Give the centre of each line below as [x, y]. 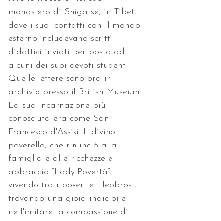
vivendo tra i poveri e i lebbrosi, [74, 185]
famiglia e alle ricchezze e [62, 158]
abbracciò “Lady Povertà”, [61, 172]
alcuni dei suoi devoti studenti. [71, 65]
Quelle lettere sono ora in [61, 78]
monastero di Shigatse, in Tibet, [74, 12]
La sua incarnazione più [58, 105]
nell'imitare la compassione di [70, 212]
